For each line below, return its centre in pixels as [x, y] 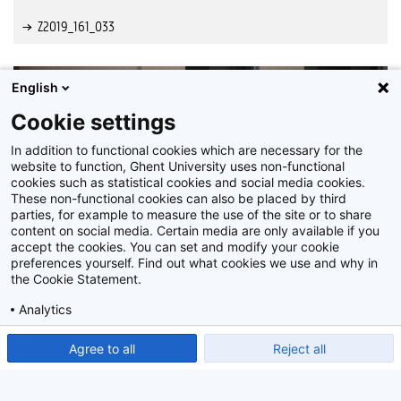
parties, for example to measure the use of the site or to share [191, 214]
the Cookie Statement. [76, 279]
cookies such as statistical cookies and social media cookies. [188, 182]
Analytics [45, 309]
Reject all [299, 348]
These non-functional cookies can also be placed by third [179, 198]
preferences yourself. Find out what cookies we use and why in [194, 263]
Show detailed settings [77, 339]
